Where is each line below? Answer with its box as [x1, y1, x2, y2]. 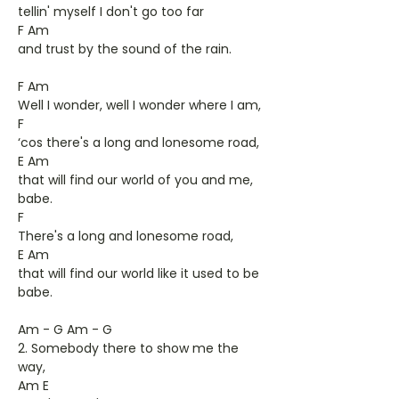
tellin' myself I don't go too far [18, 3, 204, 20]
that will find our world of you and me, [18, 171, 253, 189]
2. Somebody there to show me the [18, 339, 239, 357]
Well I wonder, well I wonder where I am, [18, 96, 261, 114]
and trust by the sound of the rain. [18, 40, 232, 58]
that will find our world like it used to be [18, 265, 259, 282]
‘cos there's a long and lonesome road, [18, 134, 259, 151]
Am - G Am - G [18, 321, 112, 338]
